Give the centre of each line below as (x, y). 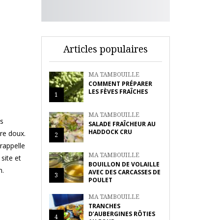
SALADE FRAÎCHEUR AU (122, 124)
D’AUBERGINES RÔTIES (122, 214)
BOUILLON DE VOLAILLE (124, 164)
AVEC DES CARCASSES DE (124, 172)
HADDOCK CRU (110, 132)
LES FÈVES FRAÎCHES (118, 92)
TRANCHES (104, 206)
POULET (100, 180)
